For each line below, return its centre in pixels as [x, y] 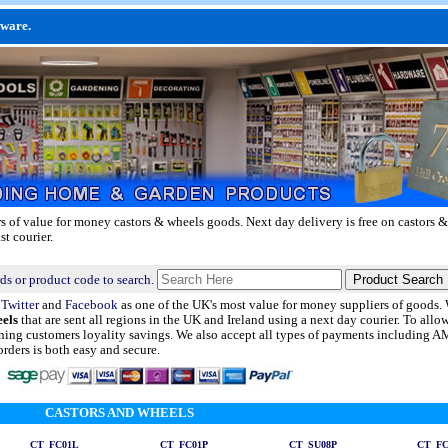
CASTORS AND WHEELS [119, 413]
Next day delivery [294, 222]
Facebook [91, 305]
